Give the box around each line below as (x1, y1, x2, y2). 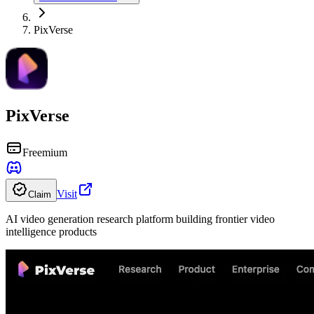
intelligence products (6, 225, 97, 238)
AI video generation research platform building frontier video (6, 212, 275, 225)
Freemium (22, 146, 67, 158)
